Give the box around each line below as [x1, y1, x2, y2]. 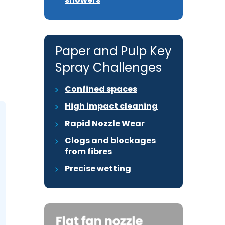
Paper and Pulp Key [55, 43, 172, 59]
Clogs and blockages [65, 135, 156, 146]
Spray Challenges [55, 59, 162, 76]
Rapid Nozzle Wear [65, 118, 145, 129]
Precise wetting [65, 163, 131, 174]
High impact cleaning [65, 100, 158, 112]
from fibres [65, 146, 112, 157]
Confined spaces [65, 83, 137, 95]
